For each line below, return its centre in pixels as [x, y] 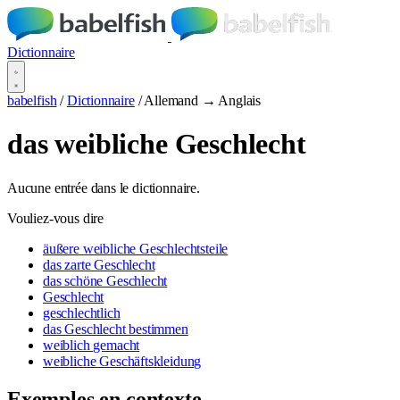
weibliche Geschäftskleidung [122, 361]
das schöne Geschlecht [105, 280]
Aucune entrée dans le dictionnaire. [104, 187]
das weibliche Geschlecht [157, 144]
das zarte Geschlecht [99, 264]
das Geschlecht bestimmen [116, 329]
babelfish [32, 100]
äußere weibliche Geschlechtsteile [136, 248]
